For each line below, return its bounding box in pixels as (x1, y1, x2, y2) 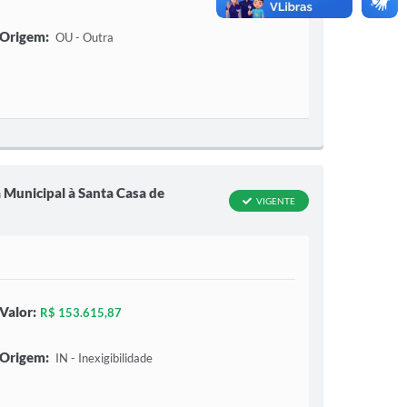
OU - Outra (52, 30, 114, 45)
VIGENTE (256, 195, 295, 206)
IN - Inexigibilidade (52, 351, 153, 365)
